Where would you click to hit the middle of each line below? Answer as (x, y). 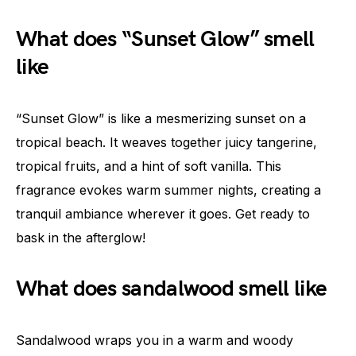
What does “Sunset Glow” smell (165, 40)
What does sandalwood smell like (172, 289)
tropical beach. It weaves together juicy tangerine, (166, 143)
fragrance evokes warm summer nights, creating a (168, 190)
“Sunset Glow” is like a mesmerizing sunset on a (161, 119)
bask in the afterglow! (81, 238)
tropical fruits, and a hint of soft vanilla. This (149, 166)
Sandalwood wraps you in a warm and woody (155, 341)
